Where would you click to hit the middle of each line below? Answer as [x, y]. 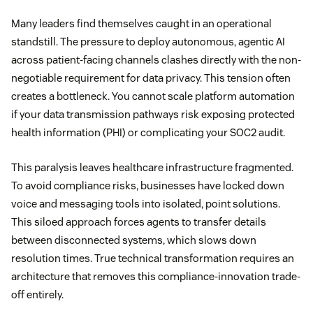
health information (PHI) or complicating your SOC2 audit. [148, 132]
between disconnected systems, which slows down [134, 240]
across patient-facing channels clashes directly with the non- [156, 59]
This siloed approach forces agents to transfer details [139, 221]
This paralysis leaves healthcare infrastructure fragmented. [152, 167]
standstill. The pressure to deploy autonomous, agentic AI [148, 41]
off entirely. [37, 294]
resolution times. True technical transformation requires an [153, 258]
